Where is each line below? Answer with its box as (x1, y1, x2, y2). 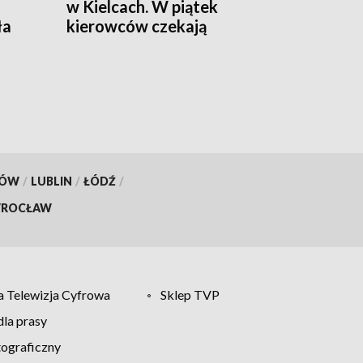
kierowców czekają (66, 15, 207, 36)
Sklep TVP (160, 286, 220, 302)
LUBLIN (30, 173, 72, 188)
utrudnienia (66, 35, 152, 55)
